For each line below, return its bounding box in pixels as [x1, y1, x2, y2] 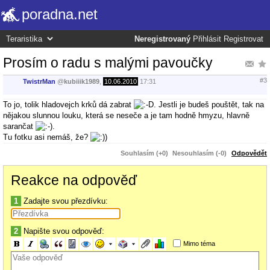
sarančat [3, 121, 36, 131]
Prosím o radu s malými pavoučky [3, 54, 213, 71]
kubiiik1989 [64, 78, 99, 86]
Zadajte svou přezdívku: [21, 196, 108, 206]
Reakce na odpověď [11, 172, 137, 188]
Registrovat [224, 35, 263, 43]
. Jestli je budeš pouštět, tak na [154, 99, 264, 109]
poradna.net [22, 6, 98, 22]
